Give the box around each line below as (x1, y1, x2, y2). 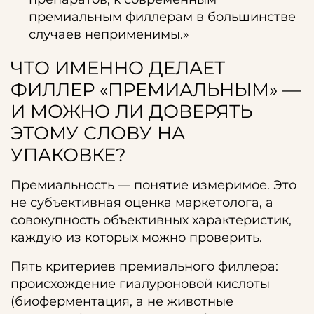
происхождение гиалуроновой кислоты (11, 276, 270, 292)
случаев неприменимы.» (29, 27, 189, 42)
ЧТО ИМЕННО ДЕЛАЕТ (11, 57, 225, 79)
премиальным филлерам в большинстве (29, 9, 296, 25)
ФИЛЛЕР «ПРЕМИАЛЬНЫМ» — (11, 78, 301, 101)
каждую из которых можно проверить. (11, 230, 262, 245)
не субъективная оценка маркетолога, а (11, 195, 273, 210)
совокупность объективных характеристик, (11, 212, 292, 228)
